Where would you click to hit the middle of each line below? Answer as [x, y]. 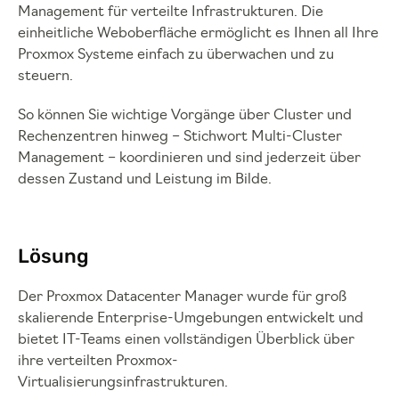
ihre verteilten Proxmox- [98, 362]
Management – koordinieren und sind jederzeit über [189, 159]
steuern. [47, 77]
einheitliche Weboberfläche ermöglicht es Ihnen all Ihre [198, 34]
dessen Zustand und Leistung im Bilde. [145, 180]
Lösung [53, 256]
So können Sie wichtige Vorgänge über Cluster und [185, 116]
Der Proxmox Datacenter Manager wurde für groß [182, 297]
